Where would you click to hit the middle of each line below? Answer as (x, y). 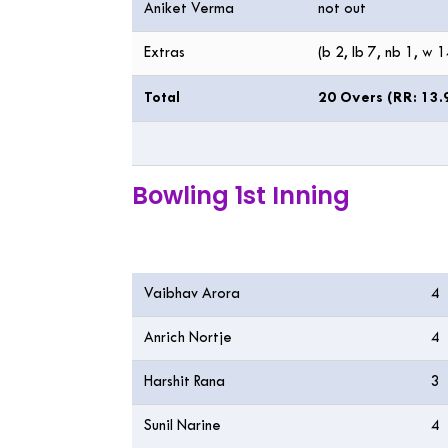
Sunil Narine (182, 426)
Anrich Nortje (188, 338)
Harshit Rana (184, 382)
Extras (164, 53)
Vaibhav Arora (192, 294)
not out (342, 9)
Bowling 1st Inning (241, 195)
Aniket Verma (191, 9)
